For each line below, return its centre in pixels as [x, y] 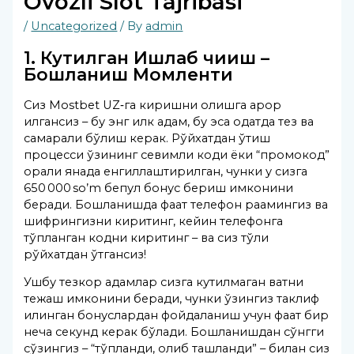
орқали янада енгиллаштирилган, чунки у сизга [166, 171]
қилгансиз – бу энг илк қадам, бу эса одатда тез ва [169, 121]
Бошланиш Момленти [129, 74]
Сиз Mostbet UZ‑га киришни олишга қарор [153, 105]
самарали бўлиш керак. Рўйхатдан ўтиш [147, 138]
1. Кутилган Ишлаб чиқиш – [147, 57]
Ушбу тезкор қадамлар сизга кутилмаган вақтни [164, 282]
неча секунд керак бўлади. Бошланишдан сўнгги [174, 332]
